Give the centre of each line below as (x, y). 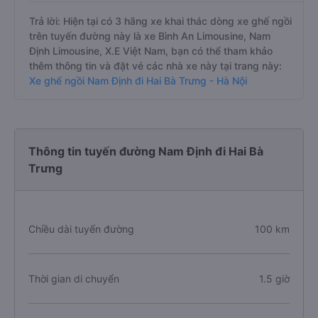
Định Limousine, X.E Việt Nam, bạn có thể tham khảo (151, 51)
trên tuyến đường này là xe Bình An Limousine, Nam (150, 36)
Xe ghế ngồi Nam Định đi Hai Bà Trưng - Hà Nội (138, 81)
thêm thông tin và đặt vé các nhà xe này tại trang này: (155, 66)
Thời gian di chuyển (74, 279)
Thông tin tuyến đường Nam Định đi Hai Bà (146, 151)
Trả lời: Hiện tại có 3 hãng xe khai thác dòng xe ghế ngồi (160, 21)
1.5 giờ (274, 279)
